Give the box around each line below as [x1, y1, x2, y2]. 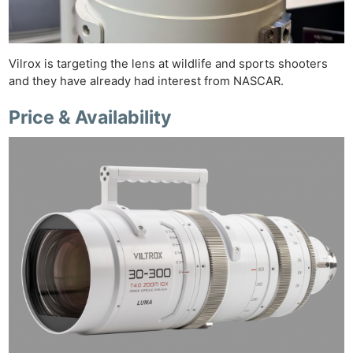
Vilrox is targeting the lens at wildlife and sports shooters [9, 57, 329, 72]
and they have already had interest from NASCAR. [9, 74, 288, 89]
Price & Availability [9, 106, 173, 129]
